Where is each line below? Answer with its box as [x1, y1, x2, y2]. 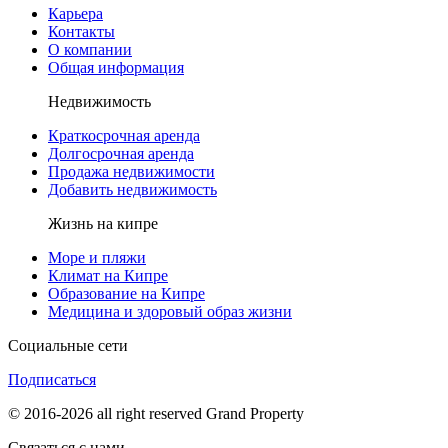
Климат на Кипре [48, 266, 168, 284]
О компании [48, 40, 132, 58]
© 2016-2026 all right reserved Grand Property [8, 404, 304, 422]
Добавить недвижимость [48, 180, 217, 198]
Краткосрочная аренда [48, 126, 200, 144]
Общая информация [48, 58, 184, 76]
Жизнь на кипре [48, 214, 158, 232]
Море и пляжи [48, 248, 146, 266]
